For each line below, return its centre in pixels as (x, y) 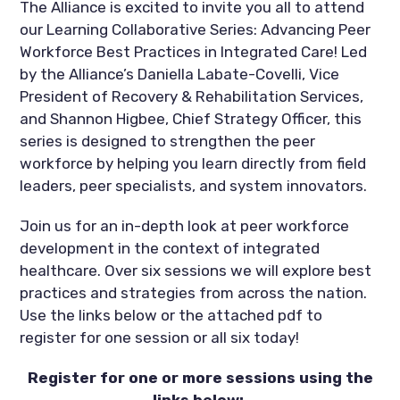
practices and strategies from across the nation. (194, 292)
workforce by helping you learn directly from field (193, 163)
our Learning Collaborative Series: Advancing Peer (196, 29)
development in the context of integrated (170, 248)
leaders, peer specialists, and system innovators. (196, 185)
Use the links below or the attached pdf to (171, 315)
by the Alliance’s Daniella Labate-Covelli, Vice (180, 74)
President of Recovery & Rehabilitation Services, (192, 96)
